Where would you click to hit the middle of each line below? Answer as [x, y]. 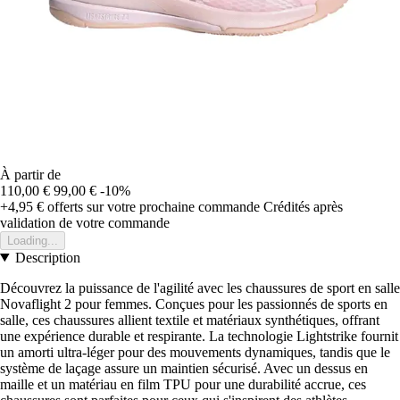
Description [47, 257]
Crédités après [303, 206]
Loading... [33, 240]
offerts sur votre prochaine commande [152, 206]
